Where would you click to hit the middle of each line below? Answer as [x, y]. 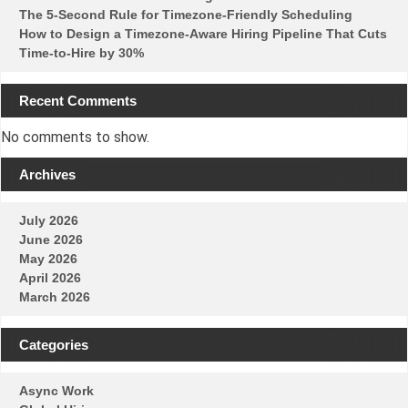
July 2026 [49, 221]
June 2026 [51, 240]
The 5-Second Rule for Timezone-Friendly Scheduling [186, 15]
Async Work [56, 390]
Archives [47, 174]
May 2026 [48, 259]
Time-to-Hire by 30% [82, 53]
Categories [54, 344]
